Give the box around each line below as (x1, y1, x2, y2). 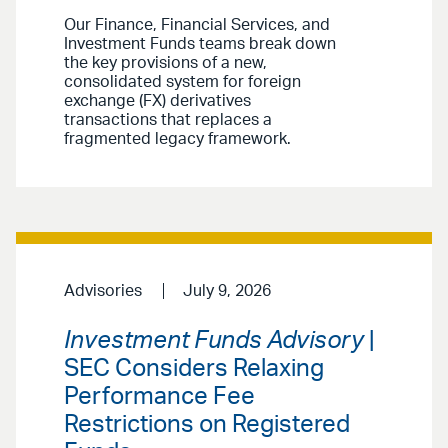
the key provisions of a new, (64, 55, 267, 72)
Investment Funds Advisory (64, 329, 364, 353)
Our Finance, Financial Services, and (64, 17, 330, 34)
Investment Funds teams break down (64, 36, 336, 53)
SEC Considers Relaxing (64, 357, 324, 381)
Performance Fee (64, 385, 255, 409)
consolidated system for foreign (64, 74, 301, 91)
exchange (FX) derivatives (64, 93, 251, 110)
